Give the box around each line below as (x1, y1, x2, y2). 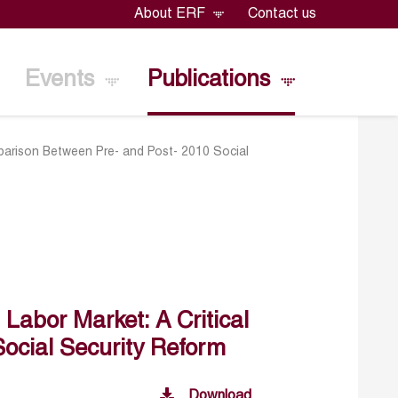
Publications (147, 69, 276, 91)
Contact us (247, 8, 316, 21)
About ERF (134, 8, 210, 21)
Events (24, 69, 100, 91)
